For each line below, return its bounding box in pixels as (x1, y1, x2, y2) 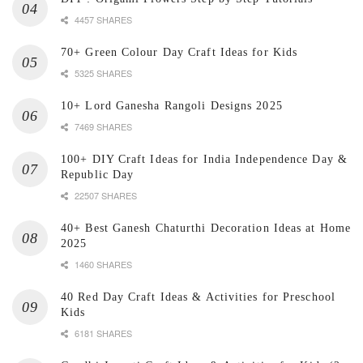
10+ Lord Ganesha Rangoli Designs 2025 (61, 100, 283, 113)
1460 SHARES (72, 258, 132, 271)
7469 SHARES (72, 120, 132, 134)
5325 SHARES (72, 66, 132, 80)
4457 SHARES (72, 13, 132, 27)
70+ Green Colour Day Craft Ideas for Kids (61, 46, 298, 59)
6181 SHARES (72, 327, 132, 340)
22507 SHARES (72, 189, 137, 203)
